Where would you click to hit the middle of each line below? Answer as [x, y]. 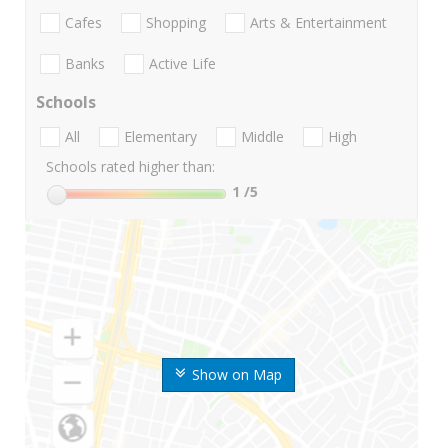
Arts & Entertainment [318, 22]
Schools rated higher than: [130, 167]
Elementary [160, 137]
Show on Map [236, 375]
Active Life [182, 64]
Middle [262, 137]
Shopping [176, 22]
